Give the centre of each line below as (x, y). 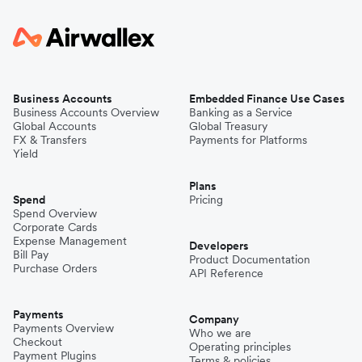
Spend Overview (55, 213)
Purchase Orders (55, 268)
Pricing (206, 199)
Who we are (220, 333)
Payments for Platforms (248, 139)
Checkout (38, 341)
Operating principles (240, 346)
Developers (219, 245)
